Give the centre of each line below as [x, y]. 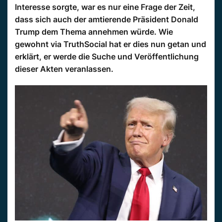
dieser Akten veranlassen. [64, 69]
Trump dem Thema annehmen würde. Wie [94, 32]
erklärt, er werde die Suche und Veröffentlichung [107, 56]
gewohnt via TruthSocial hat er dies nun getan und [111, 44]
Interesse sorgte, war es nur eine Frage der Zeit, [105, 7]
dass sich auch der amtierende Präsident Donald [107, 19]
